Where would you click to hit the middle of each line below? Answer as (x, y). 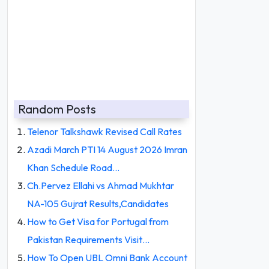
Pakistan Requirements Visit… (88, 240)
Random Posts (57, 109)
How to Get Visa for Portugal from (98, 222)
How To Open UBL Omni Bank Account (107, 258)
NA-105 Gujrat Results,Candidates (98, 204)
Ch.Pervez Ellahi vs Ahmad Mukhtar (101, 186)
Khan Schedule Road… (73, 168)
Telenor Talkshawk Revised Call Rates (104, 131)
